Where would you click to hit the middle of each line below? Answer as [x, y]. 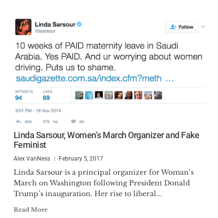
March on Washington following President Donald [101, 183]
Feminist [30, 145]
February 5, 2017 [81, 159]
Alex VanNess [32, 159]
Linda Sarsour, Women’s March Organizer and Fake [106, 135]
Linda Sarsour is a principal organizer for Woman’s [103, 172]
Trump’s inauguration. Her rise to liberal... [88, 194]
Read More [30, 209]
